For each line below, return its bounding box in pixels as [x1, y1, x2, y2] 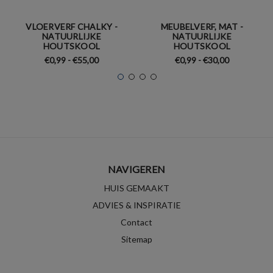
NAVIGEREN [107, 163, 166, 175]
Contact [121, 216, 152, 227]
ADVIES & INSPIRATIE [92, 199, 181, 210]
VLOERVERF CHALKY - [26, 21, 118, 32]
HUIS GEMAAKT [104, 182, 169, 193]
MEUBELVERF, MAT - [160, 21, 244, 32]
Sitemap [121, 233, 152, 244]
